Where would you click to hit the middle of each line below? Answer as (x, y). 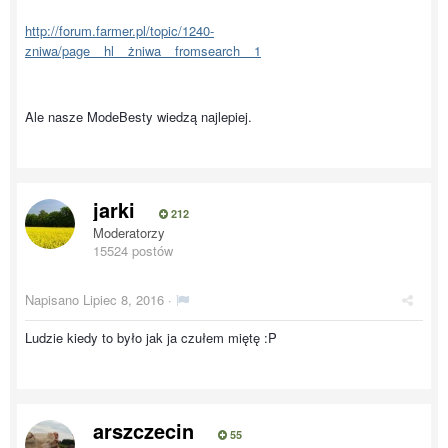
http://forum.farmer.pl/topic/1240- (119, 30)
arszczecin (143, 430)
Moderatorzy (129, 232)
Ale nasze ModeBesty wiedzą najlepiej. (138, 116)
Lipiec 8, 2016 (123, 299)
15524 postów (133, 250)
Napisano (54, 299)
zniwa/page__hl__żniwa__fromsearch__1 (143, 50)
